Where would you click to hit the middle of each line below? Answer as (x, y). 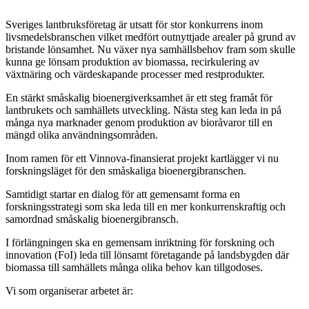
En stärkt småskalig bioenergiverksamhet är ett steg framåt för (139, 98)
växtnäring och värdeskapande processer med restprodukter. (135, 74)
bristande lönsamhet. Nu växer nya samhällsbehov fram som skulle (150, 50)
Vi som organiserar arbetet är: (69, 291)
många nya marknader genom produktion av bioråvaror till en (139, 123)
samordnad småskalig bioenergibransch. (92, 219)
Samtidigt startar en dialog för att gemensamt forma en (123, 195)
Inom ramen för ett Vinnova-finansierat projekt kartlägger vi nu (142, 159)
